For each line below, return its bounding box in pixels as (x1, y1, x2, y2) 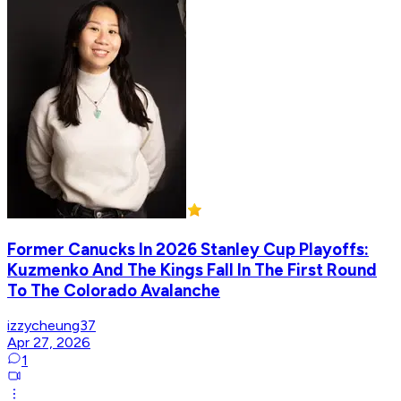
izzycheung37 (7, 317, 96, 335)
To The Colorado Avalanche (7, 279, 220, 301)
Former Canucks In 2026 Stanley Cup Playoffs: (7, 238, 369, 260)
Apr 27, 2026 (7, 334, 90, 352)
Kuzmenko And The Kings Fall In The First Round (7, 259, 377, 280)
